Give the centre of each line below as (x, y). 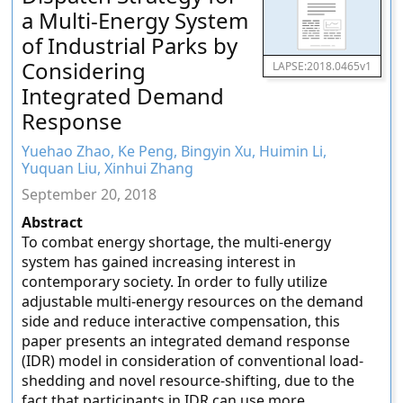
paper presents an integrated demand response (186, 341)
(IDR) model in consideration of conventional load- (193, 361)
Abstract (53, 222)
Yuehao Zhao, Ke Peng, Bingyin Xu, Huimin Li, (175, 151)
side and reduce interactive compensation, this (181, 321)
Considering (84, 71)
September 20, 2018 (90, 194)
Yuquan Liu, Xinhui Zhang (108, 168)
